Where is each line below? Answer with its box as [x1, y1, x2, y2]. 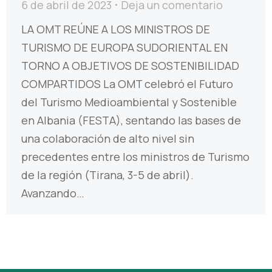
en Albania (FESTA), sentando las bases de [21, 112, 241, 127]
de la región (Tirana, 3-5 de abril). [21, 167, 194, 182]
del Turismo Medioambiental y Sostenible [21, 94, 237, 109]
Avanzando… [21, 185, 84, 200]
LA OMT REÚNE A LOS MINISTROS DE [21, 21, 210, 36]
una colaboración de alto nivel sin [21, 131, 194, 146]
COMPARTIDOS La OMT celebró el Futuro [21, 76, 233, 91]
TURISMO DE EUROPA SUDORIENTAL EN [21, 39, 228, 55]
